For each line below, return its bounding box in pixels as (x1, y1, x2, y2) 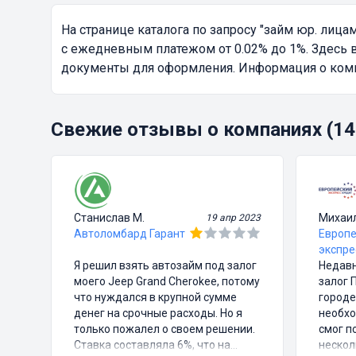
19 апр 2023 (205, 212, 261, 224)
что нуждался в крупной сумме (74, 291, 237, 304)
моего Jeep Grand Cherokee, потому (74, 275, 260, 288)
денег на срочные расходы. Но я (74, 307, 242, 320)
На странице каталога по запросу (61, 22, 260, 38)
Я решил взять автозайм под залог (74, 259, 257, 273)
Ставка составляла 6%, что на (74, 339, 230, 352)
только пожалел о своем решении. (74, 323, 255, 336)
